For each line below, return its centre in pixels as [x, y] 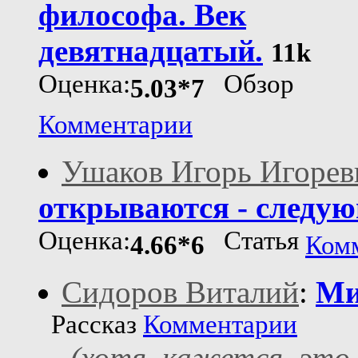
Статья [255, 244]
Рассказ [91, 325]
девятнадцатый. [151, 51]
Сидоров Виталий [180, 292]
